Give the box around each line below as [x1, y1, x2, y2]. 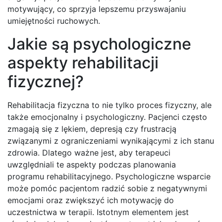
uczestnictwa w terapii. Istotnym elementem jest [7, 207, 189, 218]
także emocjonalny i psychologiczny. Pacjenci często [7, 112, 207, 122]
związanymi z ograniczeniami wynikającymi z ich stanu [7, 136, 214, 146]
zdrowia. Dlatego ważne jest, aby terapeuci [7, 148, 170, 158]
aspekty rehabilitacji [7, 53, 159, 73]
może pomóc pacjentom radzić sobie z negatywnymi [7, 183, 207, 194]
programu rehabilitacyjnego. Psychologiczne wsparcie [7, 171, 211, 182]
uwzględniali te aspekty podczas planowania [7, 160, 176, 170]
